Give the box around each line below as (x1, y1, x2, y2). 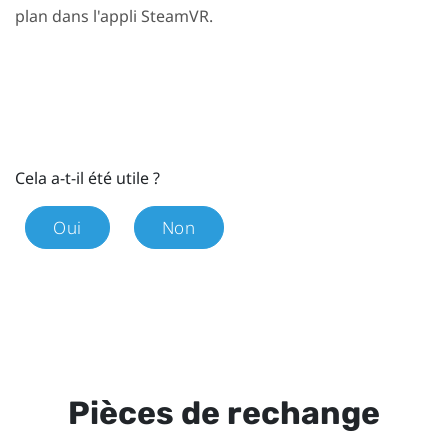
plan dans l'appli (15, 5, 141, 28)
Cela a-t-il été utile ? (15, 167, 160, 190)
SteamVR (141, 5, 209, 28)
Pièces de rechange (68, 393, 380, 432)
